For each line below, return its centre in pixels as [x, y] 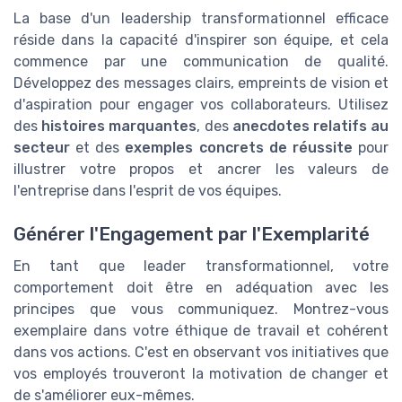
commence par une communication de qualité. [201, 61]
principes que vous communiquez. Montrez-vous [201, 310]
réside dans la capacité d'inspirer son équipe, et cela [201, 39]
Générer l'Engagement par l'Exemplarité [192, 235]
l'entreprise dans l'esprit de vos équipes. [148, 190]
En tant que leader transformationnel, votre [201, 267]
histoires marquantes [119, 126]
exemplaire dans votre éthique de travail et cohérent [201, 331]
